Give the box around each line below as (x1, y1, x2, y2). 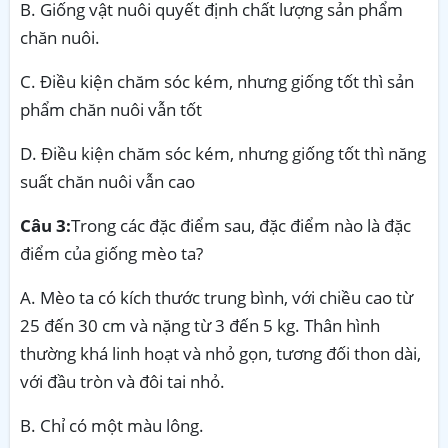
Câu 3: (20, 213, 71, 237)
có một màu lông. (65, 413, 204, 437)
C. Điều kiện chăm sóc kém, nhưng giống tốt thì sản (20, 69, 414, 93)
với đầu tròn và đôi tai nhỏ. (20, 369, 225, 393)
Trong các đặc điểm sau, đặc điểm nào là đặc (71, 213, 411, 237)
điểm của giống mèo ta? (20, 241, 203, 265)
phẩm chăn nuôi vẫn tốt (20, 97, 202, 121)
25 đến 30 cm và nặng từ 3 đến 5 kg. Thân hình (20, 313, 380, 337)
